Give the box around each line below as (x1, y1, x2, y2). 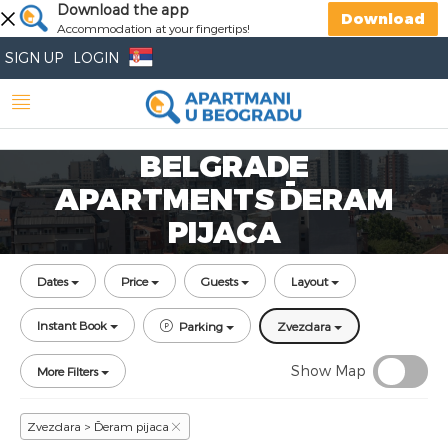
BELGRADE (139, 147, 309, 183)
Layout (291, 274, 328, 288)
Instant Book (37, 318, 107, 332)
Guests (201, 274, 238, 288)
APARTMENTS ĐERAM (54, 180, 394, 216)
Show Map (291, 362, 366, 379)
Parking (179, 319, 223, 333)
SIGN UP (5, 49, 63, 66)
